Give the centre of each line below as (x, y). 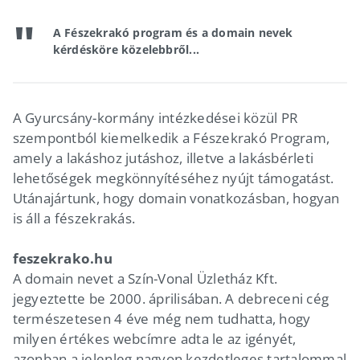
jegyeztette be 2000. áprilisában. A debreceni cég (171, 298)
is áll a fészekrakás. (74, 218)
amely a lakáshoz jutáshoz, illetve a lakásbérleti (163, 157)
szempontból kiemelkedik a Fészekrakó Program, (171, 137)
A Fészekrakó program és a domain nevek (173, 32)
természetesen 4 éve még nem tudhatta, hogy (162, 318)
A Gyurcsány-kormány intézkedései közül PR (155, 117)
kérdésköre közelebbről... (126, 49)
